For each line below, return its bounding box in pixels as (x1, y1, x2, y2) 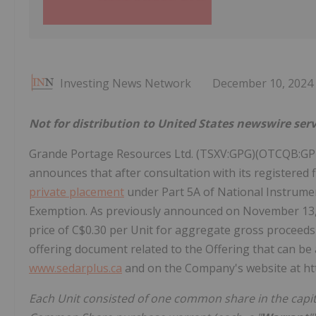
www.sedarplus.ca (29, 260, 122, 276)
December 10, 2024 (212, 75, 313, 91)
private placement (29, 183, 124, 200)
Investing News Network (60, 75, 191, 91)
